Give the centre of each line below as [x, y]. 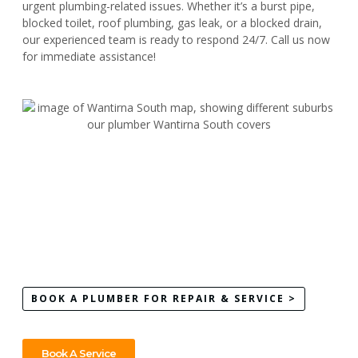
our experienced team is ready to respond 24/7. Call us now [176, 40]
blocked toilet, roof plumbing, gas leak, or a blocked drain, [172, 23]
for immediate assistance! [89, 57]
